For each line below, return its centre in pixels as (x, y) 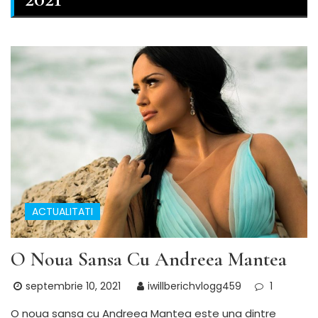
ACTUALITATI (62, 211)
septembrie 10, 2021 (73, 286)
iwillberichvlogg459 (194, 286)
